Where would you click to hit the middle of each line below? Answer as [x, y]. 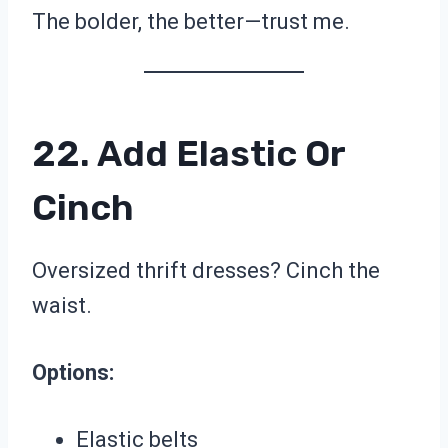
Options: [73, 373]
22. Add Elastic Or [188, 154]
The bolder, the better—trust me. [191, 22]
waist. [62, 306]
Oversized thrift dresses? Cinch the [206, 271]
